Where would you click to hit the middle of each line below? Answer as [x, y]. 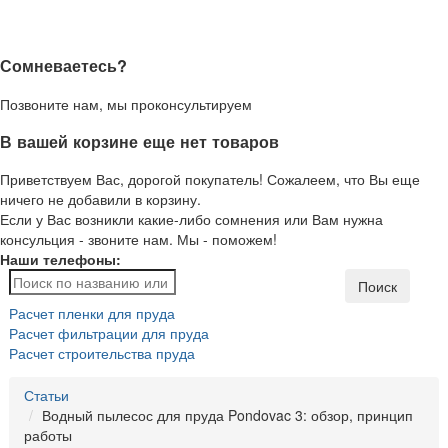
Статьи [46, 395]
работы [48, 435]
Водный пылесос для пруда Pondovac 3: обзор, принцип [227, 415]
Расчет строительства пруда [102, 353]
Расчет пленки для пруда [92, 313]
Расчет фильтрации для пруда [109, 333]
